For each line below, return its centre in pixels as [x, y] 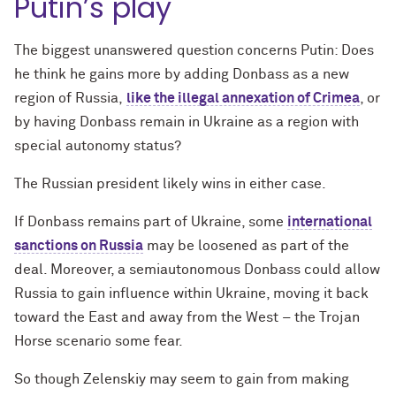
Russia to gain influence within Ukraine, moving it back [191, 294]
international [330, 222]
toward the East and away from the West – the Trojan [187, 318]
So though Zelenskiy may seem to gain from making [182, 380]
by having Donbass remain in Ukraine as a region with [187, 122]
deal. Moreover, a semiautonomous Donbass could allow [197, 270]
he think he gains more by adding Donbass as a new [182, 75]
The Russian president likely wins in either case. [170, 184]
